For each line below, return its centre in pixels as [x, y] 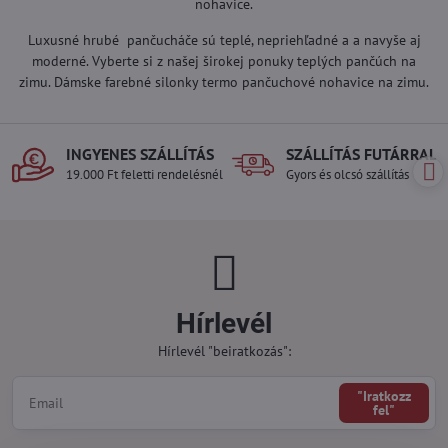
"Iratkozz [384, 396]
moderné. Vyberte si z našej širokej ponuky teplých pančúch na [224, 61]
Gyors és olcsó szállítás [347, 175]
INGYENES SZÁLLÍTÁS [140, 154]
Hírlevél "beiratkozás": [224, 351]
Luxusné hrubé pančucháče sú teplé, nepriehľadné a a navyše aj [224, 40]
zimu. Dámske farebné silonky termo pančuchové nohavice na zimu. [224, 82]
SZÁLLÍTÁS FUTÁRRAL [361, 154]
